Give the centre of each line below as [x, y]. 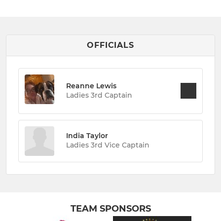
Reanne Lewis [91, 86]
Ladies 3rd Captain [99, 95]
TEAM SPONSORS [110, 208]
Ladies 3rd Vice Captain [108, 145]
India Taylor [87, 136]
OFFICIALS [110, 45]
